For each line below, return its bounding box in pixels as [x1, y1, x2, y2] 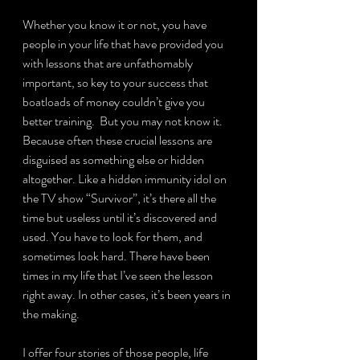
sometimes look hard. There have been [22, 247, 212, 265]
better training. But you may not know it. [22, 112, 227, 130]
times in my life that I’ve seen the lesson [22, 266, 215, 284]
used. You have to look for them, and [22, 227, 205, 246]
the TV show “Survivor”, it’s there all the [22, 189, 219, 207]
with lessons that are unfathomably [22, 54, 195, 72]
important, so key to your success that [22, 73, 211, 92]
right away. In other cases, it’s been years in [22, 285, 233, 304]
